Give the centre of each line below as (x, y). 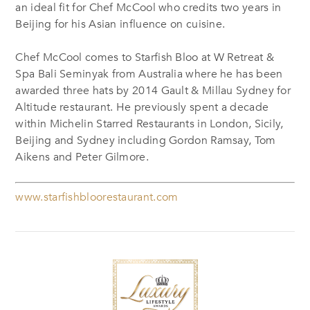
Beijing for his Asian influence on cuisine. (120, 24)
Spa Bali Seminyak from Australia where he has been (149, 74)
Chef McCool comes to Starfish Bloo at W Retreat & (145, 57)
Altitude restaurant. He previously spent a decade (142, 107)
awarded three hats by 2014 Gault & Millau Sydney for (153, 90)
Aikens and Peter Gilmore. (82, 157)
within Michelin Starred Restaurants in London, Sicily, (149, 124)
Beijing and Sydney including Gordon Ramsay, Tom (146, 140)
